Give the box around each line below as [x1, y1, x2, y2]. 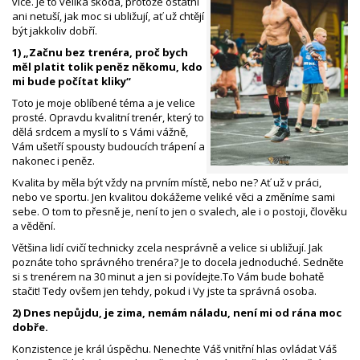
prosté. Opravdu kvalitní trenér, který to [12, 109, 204, 125]
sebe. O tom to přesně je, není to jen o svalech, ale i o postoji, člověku [12, 203, 347, 219]
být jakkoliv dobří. [12, 22, 97, 38]
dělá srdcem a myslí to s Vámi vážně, [12, 124, 188, 139]
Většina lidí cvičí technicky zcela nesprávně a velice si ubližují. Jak [12, 239, 323, 255]
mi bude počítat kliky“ [12, 73, 131, 88]
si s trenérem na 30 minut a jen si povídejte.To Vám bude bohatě [12, 268, 324, 284]
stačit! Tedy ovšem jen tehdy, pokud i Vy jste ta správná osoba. [12, 283, 317, 298]
